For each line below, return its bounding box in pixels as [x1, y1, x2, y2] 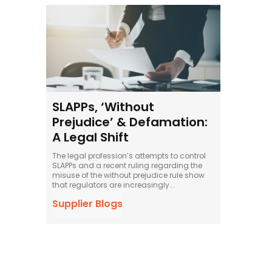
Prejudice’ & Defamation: [52, 113, 208, 131]
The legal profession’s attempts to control [52, 150, 206, 161]
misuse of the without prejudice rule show [52, 169, 205, 180]
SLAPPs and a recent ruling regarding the [52, 160, 202, 171]
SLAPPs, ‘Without [52, 98, 154, 115]
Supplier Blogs [52, 196, 123, 211]
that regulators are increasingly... [52, 179, 175, 190]
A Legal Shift [52, 128, 129, 146]
